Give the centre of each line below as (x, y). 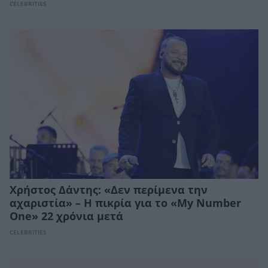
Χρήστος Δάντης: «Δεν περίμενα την (109, 190)
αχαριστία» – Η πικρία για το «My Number (125, 203)
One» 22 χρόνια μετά (66, 216)
